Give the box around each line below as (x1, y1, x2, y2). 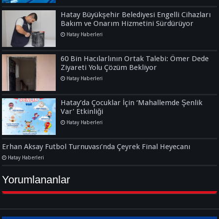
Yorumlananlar (2, 173, 70, 186)
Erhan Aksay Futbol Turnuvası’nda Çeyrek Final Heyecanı (2, 142, 191, 151)
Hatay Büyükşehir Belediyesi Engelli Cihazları (61, 10, 211, 19)
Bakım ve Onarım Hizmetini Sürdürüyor (61, 19, 194, 28)
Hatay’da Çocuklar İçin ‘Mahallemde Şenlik (61, 98, 203, 107)
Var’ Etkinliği (61, 107, 104, 116)
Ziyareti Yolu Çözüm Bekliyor (61, 63, 157, 72)
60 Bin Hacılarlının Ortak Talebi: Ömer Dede (61, 54, 209, 63)
